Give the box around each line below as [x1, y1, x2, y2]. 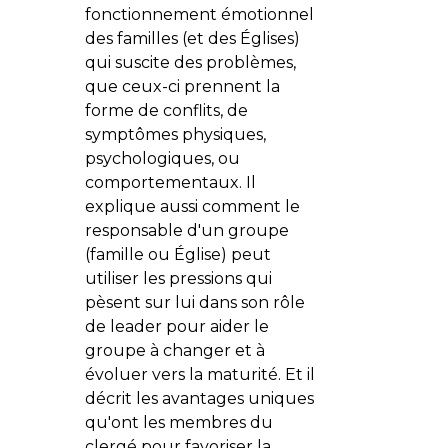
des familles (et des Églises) [84, 28, 300, 48]
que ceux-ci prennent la [84, 76, 280, 96]
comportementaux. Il [84, 172, 256, 192]
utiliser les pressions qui [84, 268, 272, 288]
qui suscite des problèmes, [84, 52, 296, 72]
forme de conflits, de [84, 100, 248, 120]
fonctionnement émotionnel [84, 4, 314, 24]
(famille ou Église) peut [84, 244, 271, 264]
